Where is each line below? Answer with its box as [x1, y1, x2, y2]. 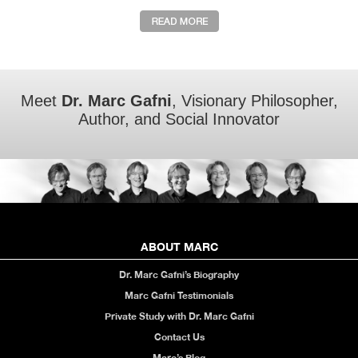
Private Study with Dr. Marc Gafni [104, 309, 254, 322]
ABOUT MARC [140, 239, 218, 253]
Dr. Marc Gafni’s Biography [119, 268, 239, 280]
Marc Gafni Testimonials [125, 288, 233, 301]
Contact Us [153, 330, 205, 343]
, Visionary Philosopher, [171, 92, 338, 110]
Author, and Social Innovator [78, 110, 280, 129]
